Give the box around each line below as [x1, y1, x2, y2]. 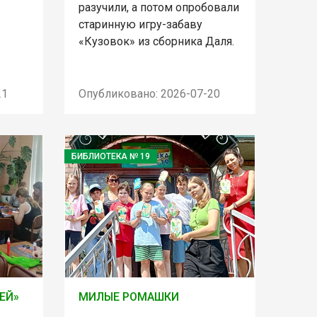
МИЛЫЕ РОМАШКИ [78, 290, 179, 304]
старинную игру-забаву [78, 18, 202, 32]
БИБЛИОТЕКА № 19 [71, 151, 150, 161]
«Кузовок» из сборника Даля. [78, 35, 234, 49]
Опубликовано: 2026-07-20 [78, 87, 220, 100]
